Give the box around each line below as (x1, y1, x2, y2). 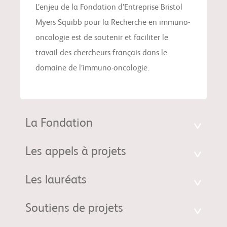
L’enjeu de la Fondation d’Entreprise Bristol (35, 4, 182, 12)
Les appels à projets (25, 146, 126, 159)
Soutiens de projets (25, 203, 123, 215)
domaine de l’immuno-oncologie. (35, 64, 149, 73)
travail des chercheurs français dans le (35, 49, 167, 58)
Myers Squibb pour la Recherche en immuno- (35, 19, 190, 27)
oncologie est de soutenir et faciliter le (35, 34, 168, 43)
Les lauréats (25, 174, 87, 187)
